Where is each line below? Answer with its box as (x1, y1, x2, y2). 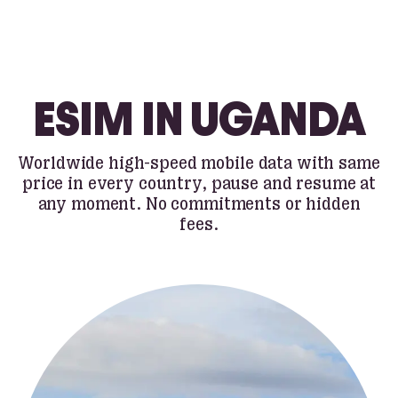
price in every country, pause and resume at (22, 173, 376, 194)
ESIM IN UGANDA (32, 94, 366, 144)
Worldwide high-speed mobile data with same (18, 153, 380, 173)
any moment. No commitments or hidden (37, 194, 361, 214)
